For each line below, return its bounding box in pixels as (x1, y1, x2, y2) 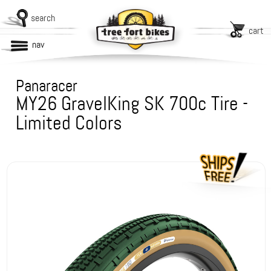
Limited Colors (16, 111, 123, 135)
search (31, 11, 55, 24)
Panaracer (16, 76, 78, 96)
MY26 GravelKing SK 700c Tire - (16, 91, 249, 116)
